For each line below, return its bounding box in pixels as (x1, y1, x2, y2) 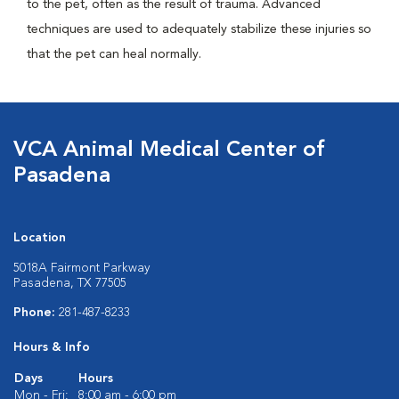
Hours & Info (13, 341, 90, 354)
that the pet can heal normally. (27, 48, 201, 61)
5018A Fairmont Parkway (13, 262, 150, 274)
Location (13, 232, 66, 244)
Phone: (13, 306, 59, 319)
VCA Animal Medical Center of (13, 140, 325, 161)
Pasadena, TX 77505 (13, 277, 126, 289)
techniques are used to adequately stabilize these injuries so (27, 23, 371, 36)
